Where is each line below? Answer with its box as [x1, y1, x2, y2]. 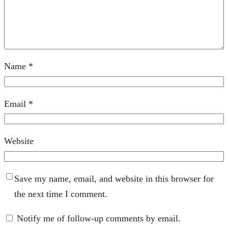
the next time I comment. [14, 188, 107, 199]
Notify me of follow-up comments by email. [17, 213, 181, 223]
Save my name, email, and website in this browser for [14, 173, 214, 184]
